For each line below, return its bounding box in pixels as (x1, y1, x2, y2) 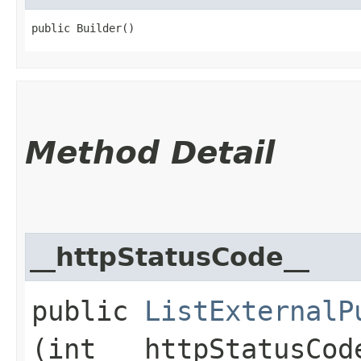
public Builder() (31, 21, 135, 35)
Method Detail (25, 134, 275, 171)
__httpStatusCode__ (30, 242, 309, 272)
